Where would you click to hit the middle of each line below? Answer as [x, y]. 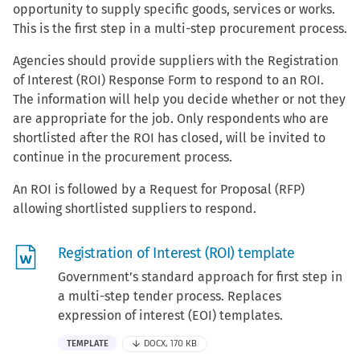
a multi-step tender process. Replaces [170, 297]
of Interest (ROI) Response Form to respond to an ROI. [168, 80]
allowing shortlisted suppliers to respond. [135, 209]
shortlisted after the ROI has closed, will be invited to [169, 138]
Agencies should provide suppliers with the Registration [176, 61]
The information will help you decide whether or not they [179, 100]
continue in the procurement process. [123, 157]
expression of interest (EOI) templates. [170, 316]
